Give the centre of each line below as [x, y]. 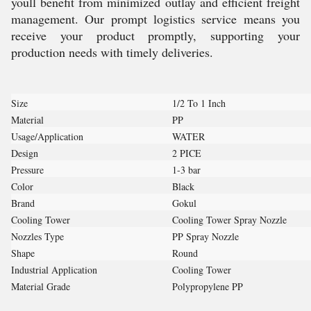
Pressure [27, 170]
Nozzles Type [37, 236]
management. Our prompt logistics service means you [155, 19]
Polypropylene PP [208, 286]
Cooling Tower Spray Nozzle [229, 220]
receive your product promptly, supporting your [155, 35]
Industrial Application [54, 270]
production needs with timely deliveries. [112, 52]
